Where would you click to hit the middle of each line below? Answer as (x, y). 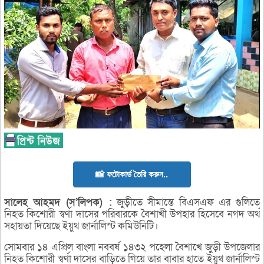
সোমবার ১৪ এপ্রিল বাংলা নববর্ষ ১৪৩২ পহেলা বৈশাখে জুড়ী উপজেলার (132, 247)
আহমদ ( (52, 203)
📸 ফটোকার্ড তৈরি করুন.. (132, 174)
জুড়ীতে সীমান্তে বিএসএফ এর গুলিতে (186, 203)
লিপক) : (95, 203)
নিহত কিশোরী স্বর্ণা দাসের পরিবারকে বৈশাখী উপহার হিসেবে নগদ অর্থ (132, 214)
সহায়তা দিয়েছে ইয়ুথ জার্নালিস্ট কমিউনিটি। (81, 226)
